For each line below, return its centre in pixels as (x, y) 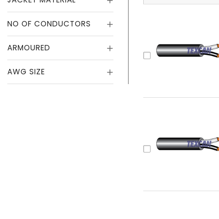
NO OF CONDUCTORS (49, 24)
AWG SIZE (26, 72)
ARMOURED (29, 48)
